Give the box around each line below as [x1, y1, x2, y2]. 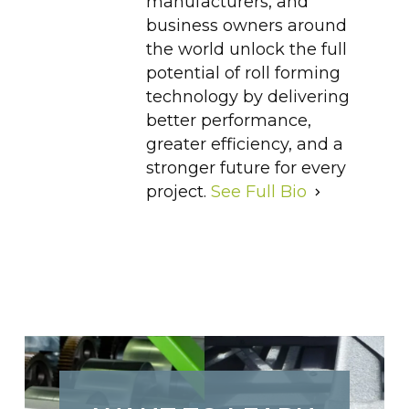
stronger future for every [145, 158, 346, 179]
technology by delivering [145, 87, 350, 108]
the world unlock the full [145, 39, 347, 60]
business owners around [145, 16, 347, 37]
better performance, [145, 110, 311, 131]
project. [145, 182, 211, 203]
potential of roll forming [145, 63, 341, 84]
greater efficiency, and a [145, 134, 343, 155]
